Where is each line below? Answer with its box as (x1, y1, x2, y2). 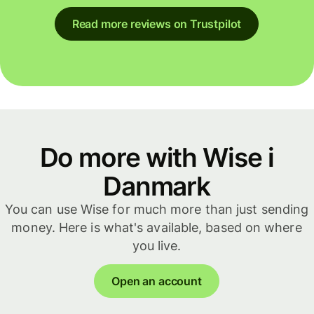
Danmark (102, 170, 211, 203)
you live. (132, 238, 182, 254)
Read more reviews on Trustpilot (71, 17, 242, 32)
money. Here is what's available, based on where (11, 220, 302, 235)
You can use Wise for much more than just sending (4, 202, 309, 217)
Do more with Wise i (39, 142, 274, 174)
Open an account (111, 273, 202, 288)
